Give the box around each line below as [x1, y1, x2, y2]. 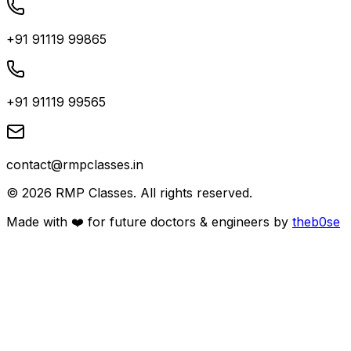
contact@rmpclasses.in [6, 156, 143, 172]
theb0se [292, 213, 340, 230]
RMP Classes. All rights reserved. [52, 184, 252, 201]
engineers [212, 213, 270, 230]
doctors [150, 213, 196, 230]
